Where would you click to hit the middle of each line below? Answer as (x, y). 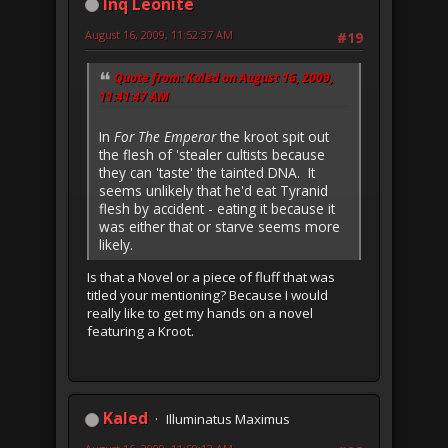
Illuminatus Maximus (228, 418)
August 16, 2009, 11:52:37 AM (159, 34)
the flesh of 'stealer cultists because (212, 154)
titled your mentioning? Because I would (207, 294)
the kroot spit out (272, 136)
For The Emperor (165, 136)
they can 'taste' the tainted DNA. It (207, 172)
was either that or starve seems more (219, 226)
